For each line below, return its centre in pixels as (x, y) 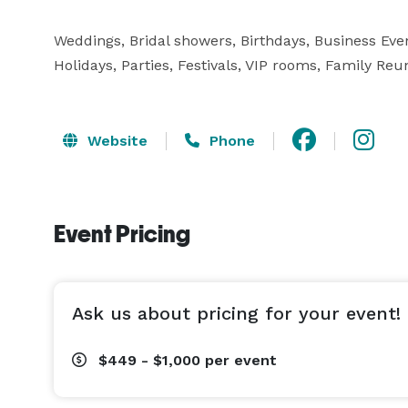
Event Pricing (122, 234)
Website (115, 140)
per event (241, 360)
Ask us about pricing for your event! (236, 313)
